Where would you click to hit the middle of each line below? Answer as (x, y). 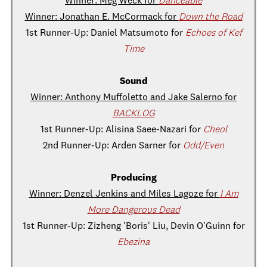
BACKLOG (133, 114)
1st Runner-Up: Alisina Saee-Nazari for (122, 130)
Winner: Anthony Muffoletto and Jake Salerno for (133, 98)
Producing (133, 178)
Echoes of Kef (213, 33)
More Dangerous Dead (133, 210)
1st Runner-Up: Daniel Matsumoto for (105, 33)
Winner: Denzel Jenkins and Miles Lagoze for (124, 194)
